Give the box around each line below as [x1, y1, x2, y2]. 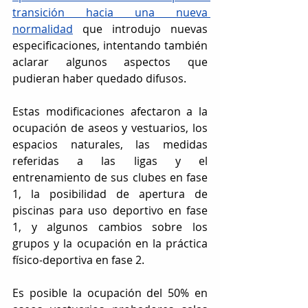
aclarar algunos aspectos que [12, 54, 208, 69]
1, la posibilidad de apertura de [12, 186, 208, 201]
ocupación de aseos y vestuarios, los [12, 120, 208, 135]
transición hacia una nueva [12, 4, 208, 20]
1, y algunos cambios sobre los [12, 219, 208, 234]
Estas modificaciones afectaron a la [12, 103, 208, 119]
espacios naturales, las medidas [12, 136, 208, 152]
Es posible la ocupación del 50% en [12, 285, 208, 300]
